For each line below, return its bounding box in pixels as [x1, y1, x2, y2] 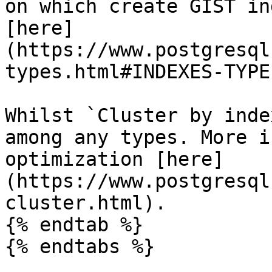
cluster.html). [5, 192, 166, 214]
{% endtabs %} [5, 236, 155, 257]
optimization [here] [5, 148, 224, 170]
